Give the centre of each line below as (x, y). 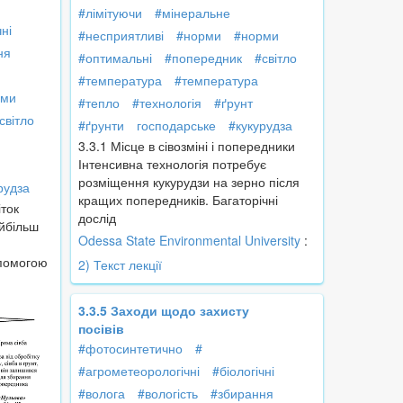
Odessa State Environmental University (189, 241)
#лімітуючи (110, 13)
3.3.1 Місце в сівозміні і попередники (190, 146)
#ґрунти (101, 125)
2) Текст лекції (120, 265)
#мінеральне (193, 13)
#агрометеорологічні (139, 371)
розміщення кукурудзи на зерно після (189, 182)
